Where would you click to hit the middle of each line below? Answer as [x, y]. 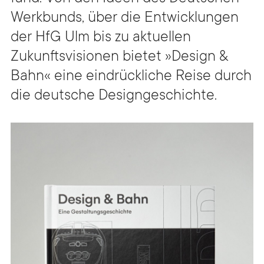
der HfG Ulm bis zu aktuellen [101, 38]
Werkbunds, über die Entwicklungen [125, 19]
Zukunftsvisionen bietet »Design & [119, 57]
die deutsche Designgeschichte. [114, 96]
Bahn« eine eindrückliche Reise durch [131, 77]
